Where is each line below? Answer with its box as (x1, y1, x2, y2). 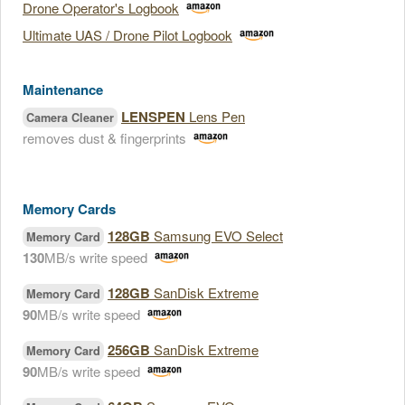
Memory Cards (23, 199, 116, 219)
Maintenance (23, 80, 103, 99)
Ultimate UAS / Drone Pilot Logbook (23, 25, 232, 44)
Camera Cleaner (26, 109, 114, 126)
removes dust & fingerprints (23, 128, 186, 147)
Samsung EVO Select (150, 226, 283, 245)
